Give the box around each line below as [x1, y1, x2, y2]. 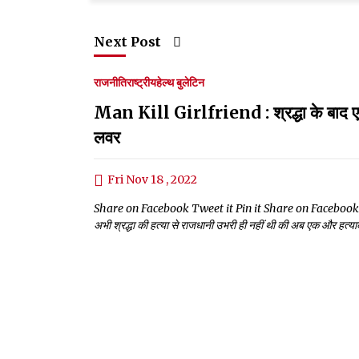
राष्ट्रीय [127, 75, 156, 91]
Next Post [94, 34, 161, 50]
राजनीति [94, 75, 127, 91]
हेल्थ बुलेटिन [156, 75, 204, 91]
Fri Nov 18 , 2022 [107, 172, 197, 188]
